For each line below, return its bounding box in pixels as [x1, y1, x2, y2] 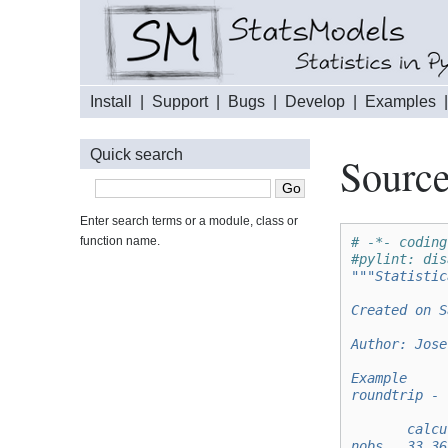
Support [152, 93, 208, 110]
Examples [365, 93, 436, 110]
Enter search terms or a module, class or [80, 214, 298, 229]
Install [90, 93, 132, 110]
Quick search [90, 145, 183, 163]
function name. [80, 234, 160, 249]
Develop [285, 93, 345, 110]
